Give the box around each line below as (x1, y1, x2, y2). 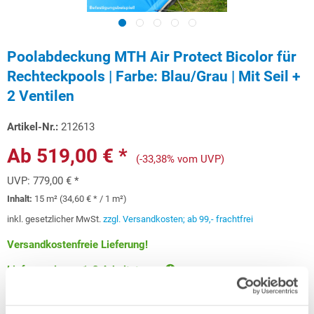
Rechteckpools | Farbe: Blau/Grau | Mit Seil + (7, 68, 300, 85)
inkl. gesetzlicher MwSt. (7, 214, 103, 224)
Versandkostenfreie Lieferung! (7, 238, 148, 251)
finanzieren (185, 299, 238, 311)
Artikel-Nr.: (7, 121, 58, 133)
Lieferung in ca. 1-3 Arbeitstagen (7, 264, 165, 276)
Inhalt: (7, 193, 34, 204)
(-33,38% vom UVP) (136, 153, 224, 165)
